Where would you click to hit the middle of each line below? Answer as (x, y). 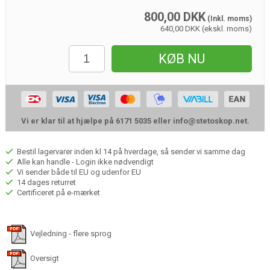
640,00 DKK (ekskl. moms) (206, 29)
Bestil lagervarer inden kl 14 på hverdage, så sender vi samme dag (130, 152)
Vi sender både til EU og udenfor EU (78, 172)
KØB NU (182, 59)
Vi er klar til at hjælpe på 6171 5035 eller (97, 121)
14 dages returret (45, 183)
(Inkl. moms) (229, 19)
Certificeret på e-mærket (57, 193)
